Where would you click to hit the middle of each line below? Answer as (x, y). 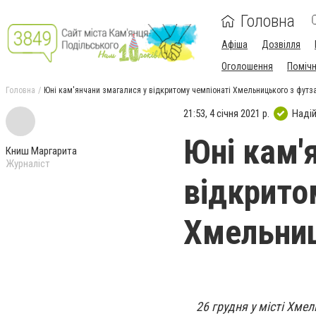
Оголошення (247, 66)
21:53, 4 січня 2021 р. (226, 113)
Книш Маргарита (41, 151)
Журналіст (28, 164)
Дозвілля (281, 44)
